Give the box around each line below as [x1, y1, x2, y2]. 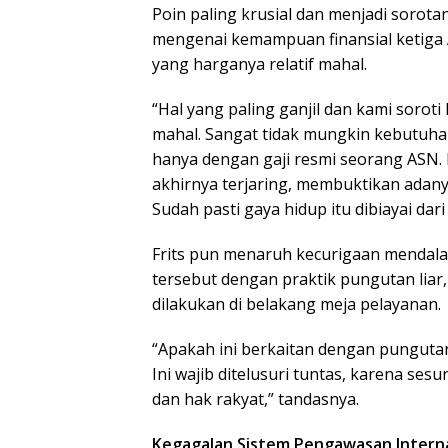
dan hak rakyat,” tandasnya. [152, 388, 359, 411]
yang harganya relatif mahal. [152, 53, 367, 76]
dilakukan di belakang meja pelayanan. [152, 293, 441, 316]
